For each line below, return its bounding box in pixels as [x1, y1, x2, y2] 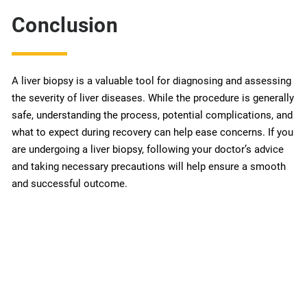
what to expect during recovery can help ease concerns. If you [12, 125, 293, 138]
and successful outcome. [12, 177, 127, 190]
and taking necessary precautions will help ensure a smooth [12, 160, 286, 173]
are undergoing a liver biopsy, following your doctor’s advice [12, 143, 284, 156]
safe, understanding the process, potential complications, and [12, 108, 293, 121]
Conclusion [12, 12, 118, 37]
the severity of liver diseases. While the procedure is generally [12, 91, 294, 104]
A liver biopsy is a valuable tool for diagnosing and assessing [12, 74, 291, 87]
